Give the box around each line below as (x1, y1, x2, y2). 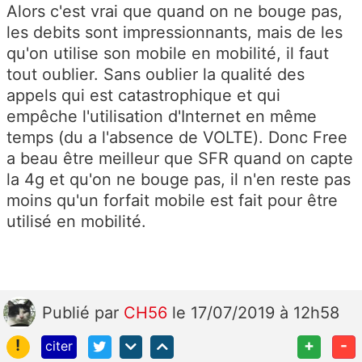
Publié (42, 303, 95, 323)
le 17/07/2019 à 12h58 (172, 303, 339, 323)
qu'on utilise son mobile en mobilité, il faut (6, 44, 329, 64)
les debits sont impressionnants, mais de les (6, 23, 343, 43)
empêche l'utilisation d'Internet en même (6, 107, 317, 127)
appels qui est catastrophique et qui (6, 86, 280, 106)
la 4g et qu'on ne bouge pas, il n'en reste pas (6, 170, 351, 190)
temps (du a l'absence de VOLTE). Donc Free (6, 128, 347, 148)
